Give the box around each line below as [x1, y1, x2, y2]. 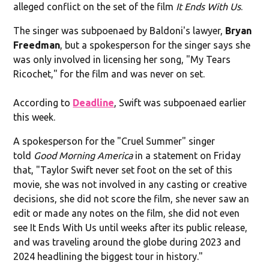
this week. [13, 111, 56, 122]
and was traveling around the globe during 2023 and [13, 236, 241, 247]
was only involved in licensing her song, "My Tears [13, 53, 231, 65]
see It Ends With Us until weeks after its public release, [13, 222, 248, 233]
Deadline [73, 97, 115, 108]
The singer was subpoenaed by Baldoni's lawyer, [13, 25, 226, 36]
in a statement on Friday [133, 150, 241, 161]
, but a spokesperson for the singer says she [60, 39, 251, 50]
